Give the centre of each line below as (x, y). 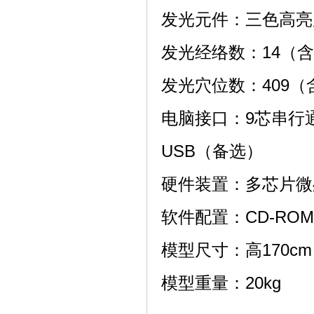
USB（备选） (212, 151)
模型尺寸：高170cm (237, 250)
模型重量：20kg (221, 283)
